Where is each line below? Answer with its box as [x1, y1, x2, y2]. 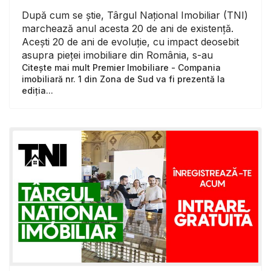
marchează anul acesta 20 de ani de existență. [22, 22, 233, 34]
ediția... [22, 85, 53, 96]
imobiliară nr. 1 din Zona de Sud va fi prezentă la [22, 73, 225, 84]
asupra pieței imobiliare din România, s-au [22, 48, 213, 61]
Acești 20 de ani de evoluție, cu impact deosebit [22, 35, 239, 48]
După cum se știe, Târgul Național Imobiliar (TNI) [22, 8, 248, 21]
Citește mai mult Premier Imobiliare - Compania [22, 62, 221, 73]
